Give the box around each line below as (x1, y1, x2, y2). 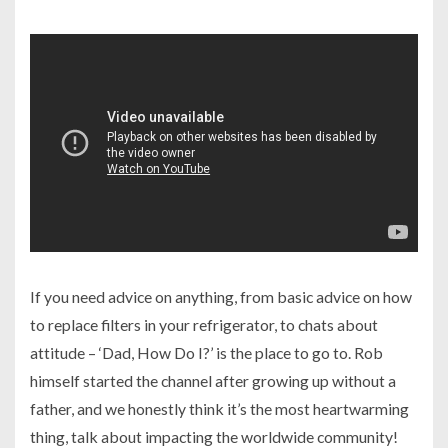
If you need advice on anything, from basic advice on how (30, 286, 412, 306)
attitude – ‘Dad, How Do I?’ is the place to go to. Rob (30, 342, 383, 362)
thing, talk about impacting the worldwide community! (30, 426, 398, 446)
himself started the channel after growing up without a (30, 370, 396, 390)
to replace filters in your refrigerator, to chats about (30, 314, 378, 334)
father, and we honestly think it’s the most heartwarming (30, 398, 409, 418)
